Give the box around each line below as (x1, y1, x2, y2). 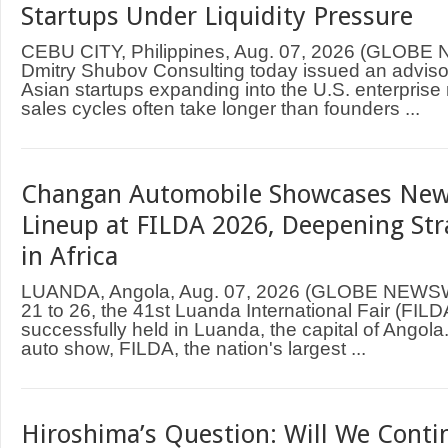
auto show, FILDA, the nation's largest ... (21, 337, 366, 359)
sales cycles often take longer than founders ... (21, 97, 420, 119)
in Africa (21, 241, 118, 271)
